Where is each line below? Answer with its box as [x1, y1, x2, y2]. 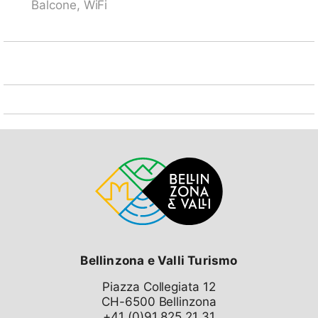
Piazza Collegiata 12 [102, 280, 216, 294]
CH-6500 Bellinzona [101, 295, 217, 309]
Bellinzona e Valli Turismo [80, 253, 238, 268]
